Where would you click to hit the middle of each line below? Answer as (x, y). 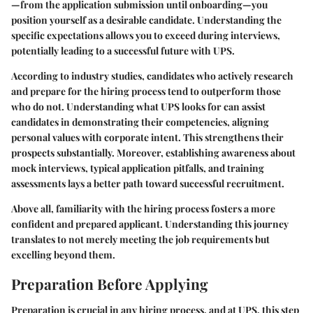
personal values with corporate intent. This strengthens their (147, 137)
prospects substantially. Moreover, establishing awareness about (153, 152)
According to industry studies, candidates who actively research (152, 75)
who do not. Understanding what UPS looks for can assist (138, 106)
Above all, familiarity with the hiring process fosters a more (143, 208)
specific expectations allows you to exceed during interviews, (146, 35)
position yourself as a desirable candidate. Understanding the (146, 20)
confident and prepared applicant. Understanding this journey (150, 224)
